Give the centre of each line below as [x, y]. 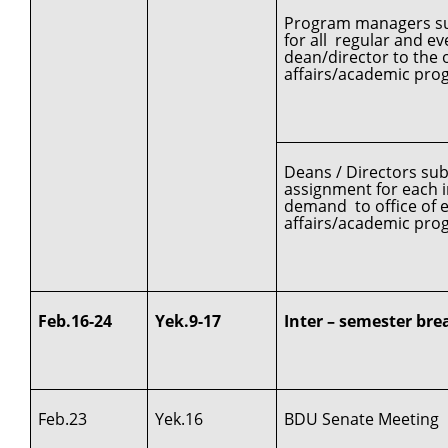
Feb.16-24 [75, 320]
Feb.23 [63, 418]
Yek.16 [179, 418]
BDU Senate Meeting [362, 418]
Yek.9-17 [188, 320]
